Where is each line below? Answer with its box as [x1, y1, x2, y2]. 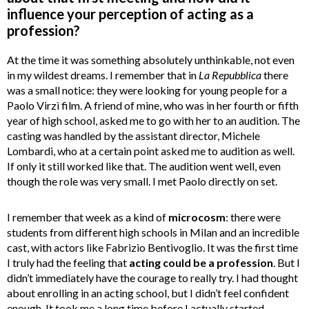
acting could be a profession [129, 256, 273, 270]
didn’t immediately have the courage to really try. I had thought [7, 271, 298, 285]
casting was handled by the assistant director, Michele [7, 129, 260, 143]
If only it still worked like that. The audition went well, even [7, 159, 281, 173]
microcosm [168, 210, 226, 224]
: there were [226, 210, 281, 224]
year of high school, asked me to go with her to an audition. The [7, 114, 300, 128]
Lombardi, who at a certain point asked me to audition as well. [7, 144, 295, 158]
